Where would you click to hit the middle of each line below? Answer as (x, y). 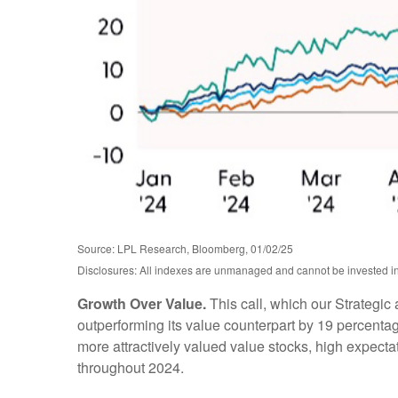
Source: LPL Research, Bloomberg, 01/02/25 (185, 248)
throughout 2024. (131, 367)
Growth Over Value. (142, 303)
